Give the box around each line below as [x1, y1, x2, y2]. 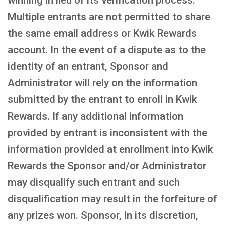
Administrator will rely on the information [8, 77, 197, 89]
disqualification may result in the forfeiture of [8, 193, 217, 205]
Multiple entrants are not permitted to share [8, 11, 210, 23]
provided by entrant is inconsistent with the [8, 127, 207, 139]
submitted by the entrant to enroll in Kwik [8, 93, 197, 105]
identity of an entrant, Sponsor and [8, 60, 168, 72]
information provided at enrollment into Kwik [8, 143, 213, 155]
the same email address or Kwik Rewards [8, 27, 197, 39]
